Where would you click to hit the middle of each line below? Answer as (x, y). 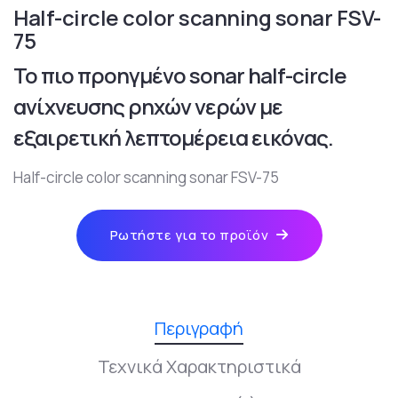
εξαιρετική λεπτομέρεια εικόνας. (173, 138)
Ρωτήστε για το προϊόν (189, 235)
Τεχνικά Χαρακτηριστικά (199, 367)
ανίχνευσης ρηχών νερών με (148, 107)
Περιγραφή (199, 329)
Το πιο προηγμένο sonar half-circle (180, 76)
